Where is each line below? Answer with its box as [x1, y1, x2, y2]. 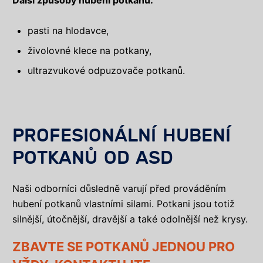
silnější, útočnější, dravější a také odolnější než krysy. [12, 213, 248, 225]
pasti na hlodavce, [28, 25, 109, 37]
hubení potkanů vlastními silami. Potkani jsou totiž [12, 198, 235, 210]
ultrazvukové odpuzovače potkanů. [28, 65, 186, 77]
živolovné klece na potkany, [28, 45, 152, 57]
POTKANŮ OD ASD [12, 147, 173, 169]
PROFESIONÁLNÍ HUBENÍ [12, 125, 231, 147]
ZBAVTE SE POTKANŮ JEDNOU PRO [12, 238, 235, 254]
